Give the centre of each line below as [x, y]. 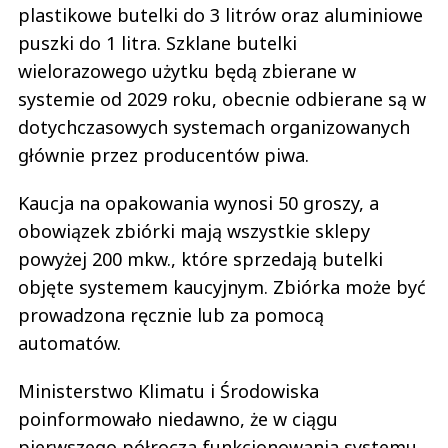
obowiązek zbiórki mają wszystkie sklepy [194, 196]
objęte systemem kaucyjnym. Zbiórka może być [222, 252]
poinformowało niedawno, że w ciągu [178, 384]
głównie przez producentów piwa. [163, 120]
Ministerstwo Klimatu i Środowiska [168, 356]
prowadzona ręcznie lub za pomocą [171, 280]
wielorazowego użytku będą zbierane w [187, 36]
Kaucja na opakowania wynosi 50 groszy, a [198, 168]
